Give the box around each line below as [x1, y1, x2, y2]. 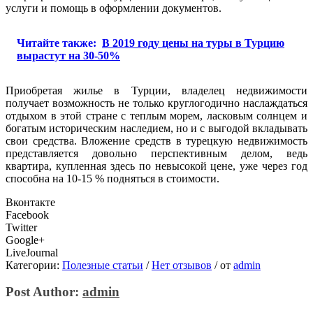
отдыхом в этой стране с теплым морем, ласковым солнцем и [6, 109, 307, 122]
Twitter [6, 221, 37, 233]
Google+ [6, 233, 45, 246]
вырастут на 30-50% [17, 49, 120, 61]
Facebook [6, 208, 49, 221]
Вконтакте [6, 196, 55, 208]
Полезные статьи [62, 259, 143, 271]
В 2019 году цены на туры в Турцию [102, 36, 284, 49]
